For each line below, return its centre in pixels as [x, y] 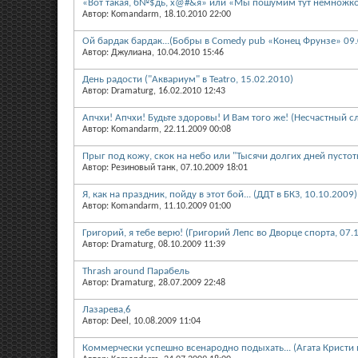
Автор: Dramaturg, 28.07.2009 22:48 [154, 282]
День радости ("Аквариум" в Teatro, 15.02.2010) [188, 79]
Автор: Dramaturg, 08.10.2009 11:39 [154, 244]
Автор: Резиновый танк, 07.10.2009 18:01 [165, 167]
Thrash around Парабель [136, 271]
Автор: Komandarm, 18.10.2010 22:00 [157, 14]
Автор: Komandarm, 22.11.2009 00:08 [157, 129]
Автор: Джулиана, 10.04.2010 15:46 [153, 52]
